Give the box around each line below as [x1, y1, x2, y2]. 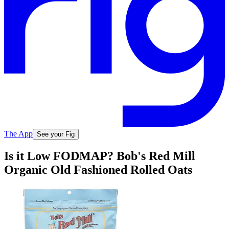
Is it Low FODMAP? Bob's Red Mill [4, 149, 195, 163]
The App [4, 129, 33, 138]
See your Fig [37, 130, 75, 138]
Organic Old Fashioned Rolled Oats [4, 163, 192, 177]
